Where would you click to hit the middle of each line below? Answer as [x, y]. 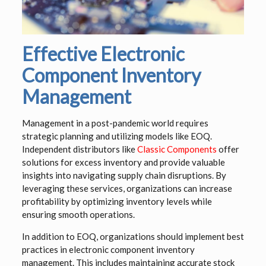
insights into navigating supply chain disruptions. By [124, 175]
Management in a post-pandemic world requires [115, 123]
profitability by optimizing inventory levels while [117, 202]
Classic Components [177, 149]
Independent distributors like [79, 149]
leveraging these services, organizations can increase [127, 189]
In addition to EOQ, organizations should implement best [133, 237]
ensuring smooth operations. [78, 215]
